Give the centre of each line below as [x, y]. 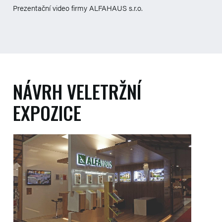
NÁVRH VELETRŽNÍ [77, 91]
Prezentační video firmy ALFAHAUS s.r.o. [79, 7]
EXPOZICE [47, 112]
